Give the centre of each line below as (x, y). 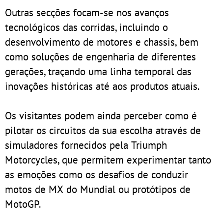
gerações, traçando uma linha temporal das (98, 71)
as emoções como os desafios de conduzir (96, 174)
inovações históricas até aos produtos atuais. (102, 86)
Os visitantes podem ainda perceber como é (101, 115)
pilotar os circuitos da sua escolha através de (103, 130)
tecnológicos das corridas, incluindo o (86, 27)
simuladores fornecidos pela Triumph (86, 145)
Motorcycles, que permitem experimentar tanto (108, 159)
